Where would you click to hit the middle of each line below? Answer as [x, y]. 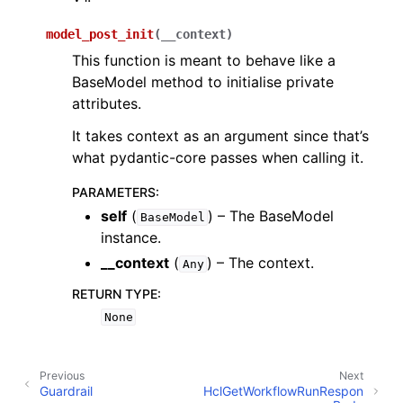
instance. [131, 237]
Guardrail [66, 390]
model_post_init [100, 34]
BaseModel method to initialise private [203, 82]
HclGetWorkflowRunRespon [283, 390]
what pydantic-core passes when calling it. [218, 157]
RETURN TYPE [115, 294]
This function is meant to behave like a [204, 60]
